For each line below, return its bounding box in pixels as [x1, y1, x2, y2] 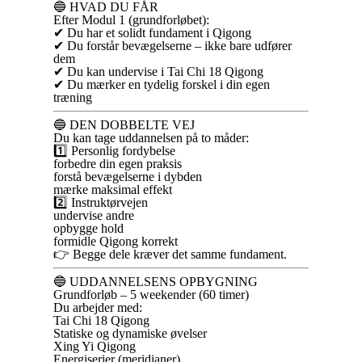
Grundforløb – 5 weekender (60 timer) [53, 288, 249, 301]
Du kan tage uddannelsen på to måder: [53, 131, 249, 145]
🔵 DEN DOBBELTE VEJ [53, 118, 198, 132]
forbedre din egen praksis [53, 157, 182, 170]
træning [53, 90, 92, 104]
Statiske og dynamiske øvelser [53, 326, 207, 340]
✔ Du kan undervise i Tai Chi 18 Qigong [53, 65, 263, 78]
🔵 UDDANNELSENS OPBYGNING [53, 275, 258, 288]
